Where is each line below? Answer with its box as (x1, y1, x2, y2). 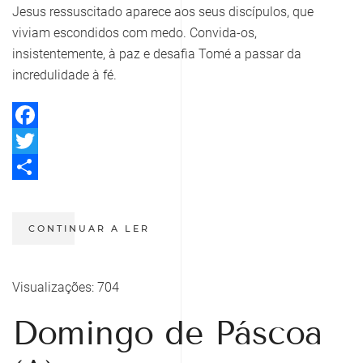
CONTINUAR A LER (28, 223, 150, 235)
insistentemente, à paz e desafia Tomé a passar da (12, 46, 301, 62)
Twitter (12, 159, 52, 175)
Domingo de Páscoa (12, 314, 322, 354)
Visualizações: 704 (12, 280, 119, 296)
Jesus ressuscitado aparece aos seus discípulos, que (12, 4, 314, 20)
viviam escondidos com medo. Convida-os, (12, 25, 257, 41)
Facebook (12, 133, 68, 149)
